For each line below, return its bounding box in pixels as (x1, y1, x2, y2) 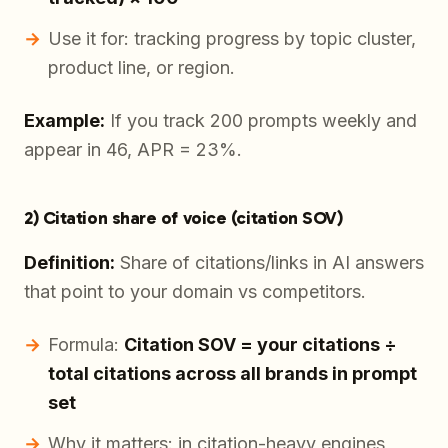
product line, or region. (48, 57, 235, 79)
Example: (24, 110, 105, 132)
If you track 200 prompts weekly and (105, 110, 417, 132)
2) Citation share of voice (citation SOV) (24, 207, 343, 230)
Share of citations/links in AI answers (115, 252, 424, 274)
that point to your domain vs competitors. (24, 281, 366, 303)
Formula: (48, 334, 124, 356)
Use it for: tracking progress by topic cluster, (48, 28, 416, 50)
